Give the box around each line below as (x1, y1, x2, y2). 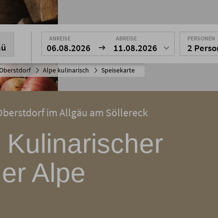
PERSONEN (187, 35, 215, 42)
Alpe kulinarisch (43, 66, 89, 74)
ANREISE (49, 35, 71, 42)
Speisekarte (101, 66, 135, 74)
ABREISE (116, 35, 137, 42)
